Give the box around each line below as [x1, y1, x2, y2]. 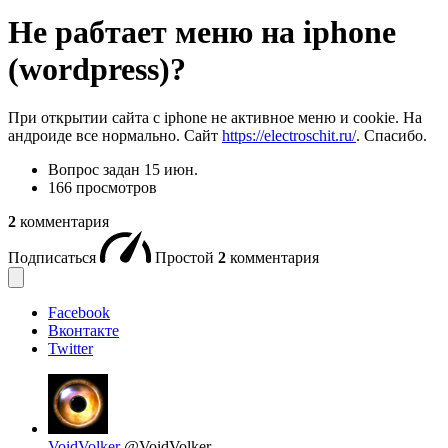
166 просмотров [48, 179, 157, 197]
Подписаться [8, 249, 100, 267]
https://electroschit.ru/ [222, 127, 356, 145]
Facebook [48, 304, 110, 322]
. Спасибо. [356, 127, 427, 145]
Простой [155, 249, 218, 267]
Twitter [48, 340, 93, 358]
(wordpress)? [8, 50, 186, 87]
